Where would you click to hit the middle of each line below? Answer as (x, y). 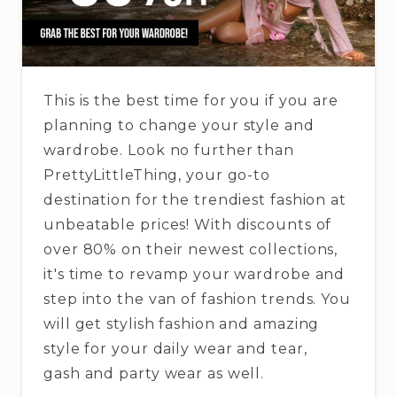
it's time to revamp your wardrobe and (195, 275)
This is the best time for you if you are (191, 101)
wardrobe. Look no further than (169, 151)
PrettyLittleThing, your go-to (157, 175)
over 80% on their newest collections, (191, 250)
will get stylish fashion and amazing (182, 324)
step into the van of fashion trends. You (197, 300)
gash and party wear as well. (154, 374)
